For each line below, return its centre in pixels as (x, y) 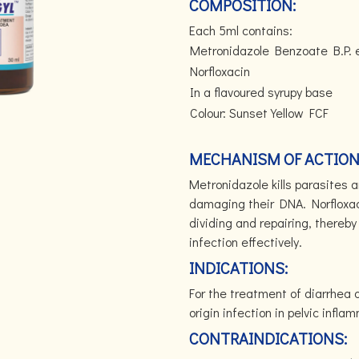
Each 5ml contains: (241, 30)
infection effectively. (246, 242)
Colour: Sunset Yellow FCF (259, 113)
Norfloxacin (220, 71)
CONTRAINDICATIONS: (268, 338)
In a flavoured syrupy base (261, 92)
